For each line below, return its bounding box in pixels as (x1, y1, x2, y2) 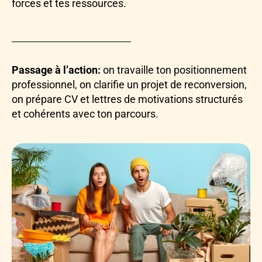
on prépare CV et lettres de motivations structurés (12, 93, 243, 106)
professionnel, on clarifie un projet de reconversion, (12, 78, 247, 91)
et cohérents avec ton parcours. (12, 108, 158, 120)
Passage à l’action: (12, 64, 101, 77)
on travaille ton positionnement (101, 64, 247, 77)
